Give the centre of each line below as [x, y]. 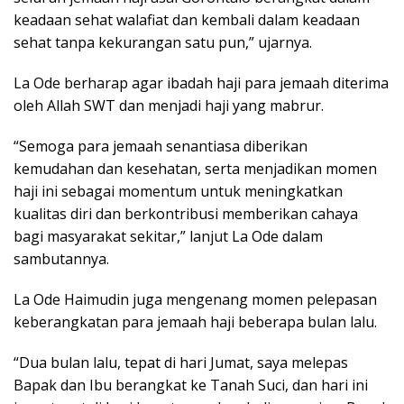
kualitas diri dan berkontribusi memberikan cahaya [186, 213]
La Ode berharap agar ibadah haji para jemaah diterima [201, 83]
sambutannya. [61, 258]
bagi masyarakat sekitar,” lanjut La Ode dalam [168, 236]
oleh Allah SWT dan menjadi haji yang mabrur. [169, 105]
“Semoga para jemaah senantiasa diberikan [161, 146]
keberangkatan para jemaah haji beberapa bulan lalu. [195, 321]
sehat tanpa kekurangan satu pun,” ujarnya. [163, 42]
